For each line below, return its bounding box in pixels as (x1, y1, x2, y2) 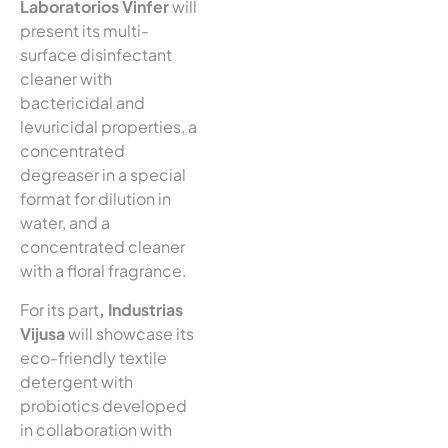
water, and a (20, 212, 110, 234)
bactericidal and (20, 92, 145, 114)
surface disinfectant (20, 44, 172, 66)
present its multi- (20, 20, 149, 42)
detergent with (20, 370, 133, 392)
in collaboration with (20, 418, 172, 440)
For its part (20, 298, 99, 320)
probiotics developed (20, 394, 187, 416)
